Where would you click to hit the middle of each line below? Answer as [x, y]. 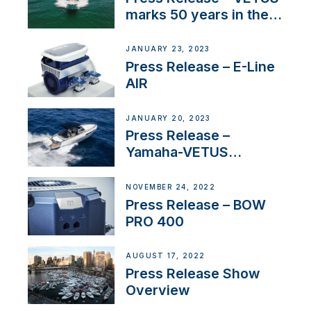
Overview [158, 290]
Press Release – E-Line [201, 67]
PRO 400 [155, 221]
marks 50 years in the [197, 14]
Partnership [164, 169]
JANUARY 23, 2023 [168, 49]
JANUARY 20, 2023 [168, 118]
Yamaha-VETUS [177, 152]
